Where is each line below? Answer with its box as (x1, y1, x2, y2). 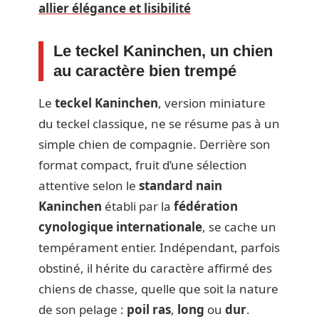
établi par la (102, 197, 174, 214)
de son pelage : (38, 300, 127, 318)
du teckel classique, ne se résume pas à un (38, 115, 280, 132)
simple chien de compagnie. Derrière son (38, 135, 271, 152)
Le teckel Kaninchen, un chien (53, 41, 273, 60)
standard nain (139, 177, 222, 194)
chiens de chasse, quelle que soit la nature (38, 280, 278, 297)
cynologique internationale (38, 218, 202, 235)
